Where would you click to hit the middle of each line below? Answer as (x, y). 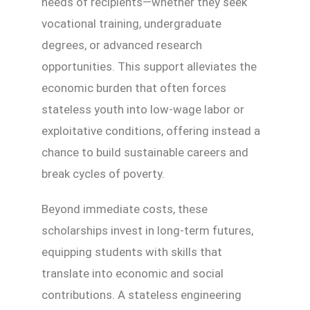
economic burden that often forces (134, 88)
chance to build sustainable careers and (145, 153)
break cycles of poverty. (103, 174)
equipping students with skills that (132, 252)
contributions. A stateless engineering (142, 295)
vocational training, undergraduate (131, 24)
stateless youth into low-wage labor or (143, 110)
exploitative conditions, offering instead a (151, 131)
